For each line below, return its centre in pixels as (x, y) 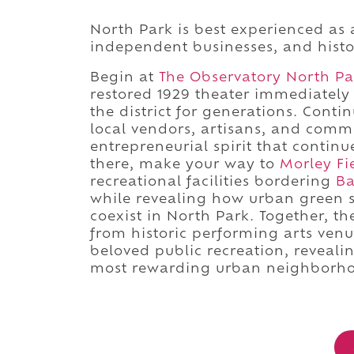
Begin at (124, 78)
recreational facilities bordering (213, 182)
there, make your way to (185, 165)
